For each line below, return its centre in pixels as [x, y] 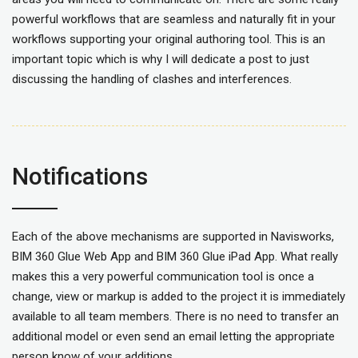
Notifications [80, 177]
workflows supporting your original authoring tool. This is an [169, 40]
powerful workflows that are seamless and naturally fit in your [174, 20]
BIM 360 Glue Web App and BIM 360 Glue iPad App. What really [175, 257]
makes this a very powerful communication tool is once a [163, 277]
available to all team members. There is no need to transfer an [175, 317]
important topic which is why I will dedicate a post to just [161, 60]
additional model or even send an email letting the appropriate [173, 337]
